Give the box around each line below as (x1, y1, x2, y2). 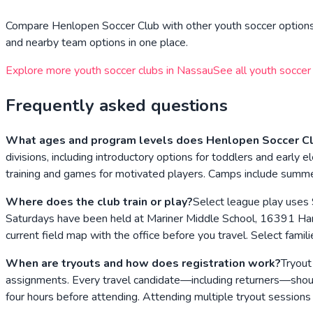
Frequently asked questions (6, 94, 228, 117)
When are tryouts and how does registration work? (6, 255, 281, 271)
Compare (6, 18, 52, 34)
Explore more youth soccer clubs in (6, 63, 177, 79)
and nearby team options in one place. (6, 35, 188, 51)
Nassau (177, 63, 213, 79)
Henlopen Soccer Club (52, 18, 159, 34)
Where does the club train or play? (6, 194, 193, 210)
